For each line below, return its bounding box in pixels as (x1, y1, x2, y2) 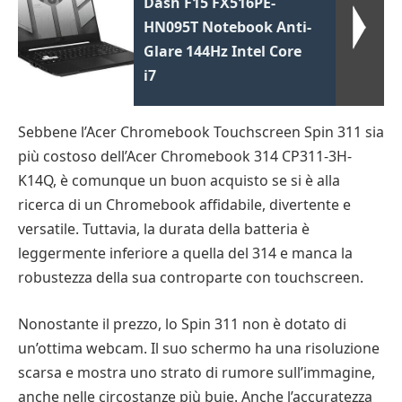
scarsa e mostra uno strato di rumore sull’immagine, (18, 362, 375, 382)
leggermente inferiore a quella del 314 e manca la (18, 243, 353, 264)
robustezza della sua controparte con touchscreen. (18, 267, 363, 288)
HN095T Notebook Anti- (144, 17, 312, 38)
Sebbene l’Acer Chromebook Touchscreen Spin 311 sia (18, 122, 384, 143)
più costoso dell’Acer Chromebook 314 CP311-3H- (18, 146, 352, 167)
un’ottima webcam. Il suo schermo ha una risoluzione (18, 337, 380, 358)
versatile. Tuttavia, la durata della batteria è (18, 219, 310, 240)
